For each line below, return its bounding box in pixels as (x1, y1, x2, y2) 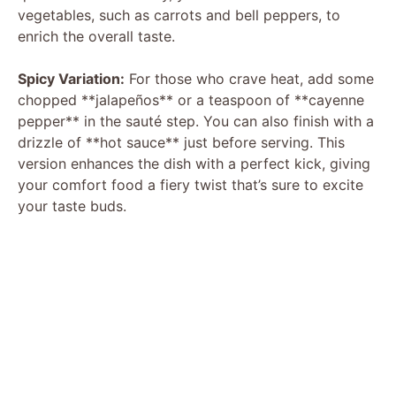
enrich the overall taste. (18, 27, 175, 45)
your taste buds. (18, 196, 126, 215)
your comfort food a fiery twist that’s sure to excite (18, 175, 363, 194)
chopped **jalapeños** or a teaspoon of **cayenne (18, 90, 364, 109)
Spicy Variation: (18, 69, 125, 88)
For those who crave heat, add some (125, 69, 374, 88)
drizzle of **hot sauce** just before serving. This (18, 133, 345, 151)
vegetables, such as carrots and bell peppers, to (18, 5, 340, 24)
